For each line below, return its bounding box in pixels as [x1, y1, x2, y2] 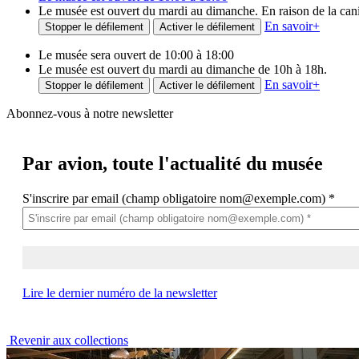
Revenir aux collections [6, 333, 128, 347]
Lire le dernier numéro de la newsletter [22, 285, 217, 300]
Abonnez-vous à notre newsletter [6, 107, 173, 120]
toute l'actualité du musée [107, 152, 323, 174]
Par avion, [22, 152, 107, 174]
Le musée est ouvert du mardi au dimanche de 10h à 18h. [38, 63, 327, 76]
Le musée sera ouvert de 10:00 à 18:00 [38, 48, 234, 62]
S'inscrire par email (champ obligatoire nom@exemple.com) [22, 191, 329, 205]
